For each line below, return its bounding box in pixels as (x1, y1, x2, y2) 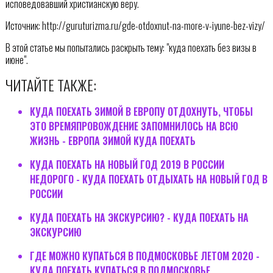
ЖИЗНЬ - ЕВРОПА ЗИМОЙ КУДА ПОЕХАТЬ (29, 133, 196, 149)
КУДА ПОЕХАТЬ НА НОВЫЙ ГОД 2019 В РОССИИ (29, 157, 224, 172)
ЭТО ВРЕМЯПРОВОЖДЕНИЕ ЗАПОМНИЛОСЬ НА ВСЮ (29, 119, 238, 134)
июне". (5, 52, 28, 68)
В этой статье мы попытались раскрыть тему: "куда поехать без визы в (5, 40, 257, 55)
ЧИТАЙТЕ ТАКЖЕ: (5, 74, 96, 96)
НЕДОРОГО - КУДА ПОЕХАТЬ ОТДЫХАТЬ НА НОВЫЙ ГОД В (29, 172, 268, 187)
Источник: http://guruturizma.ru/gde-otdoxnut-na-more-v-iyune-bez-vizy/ (5, 18, 265, 34)
